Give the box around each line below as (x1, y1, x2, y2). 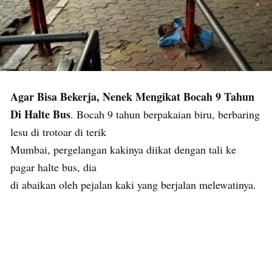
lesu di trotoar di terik (10, 124, 106, 139)
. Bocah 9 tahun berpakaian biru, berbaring (70, 106, 260, 121)
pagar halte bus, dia (10, 159, 97, 174)
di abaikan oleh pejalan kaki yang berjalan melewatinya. (10, 177, 256, 192)
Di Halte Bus (10, 106, 70, 122)
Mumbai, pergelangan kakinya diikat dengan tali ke (10, 141, 236, 157)
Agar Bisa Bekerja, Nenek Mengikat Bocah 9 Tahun (10, 88, 254, 104)
